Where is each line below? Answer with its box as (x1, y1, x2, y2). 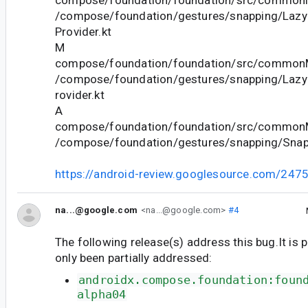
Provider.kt (55, 24, 112, 38)
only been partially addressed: (55, 250, 212, 265)
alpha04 (77, 287, 126, 302)
